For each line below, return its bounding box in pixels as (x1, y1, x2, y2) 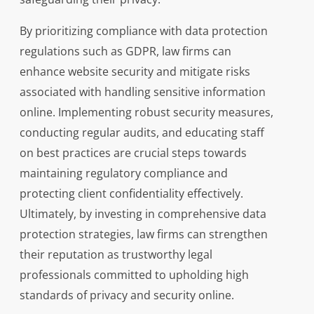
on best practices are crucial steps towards (19, 145, 247, 161)
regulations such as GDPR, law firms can (19, 43, 231, 60)
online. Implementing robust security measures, (19, 104, 273, 121)
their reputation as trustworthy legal (19, 247, 212, 263)
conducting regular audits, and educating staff (19, 125, 264, 141)
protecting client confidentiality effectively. (19, 186, 243, 202)
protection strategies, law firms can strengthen (19, 226, 268, 243)
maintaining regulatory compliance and (19, 165, 228, 182)
